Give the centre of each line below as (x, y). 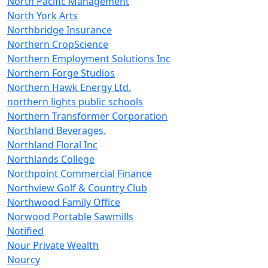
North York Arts (42, 16)
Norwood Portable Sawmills (70, 217)
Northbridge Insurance (60, 30)
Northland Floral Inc (52, 145)
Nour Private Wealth (53, 245)
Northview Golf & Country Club (77, 188)
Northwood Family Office (64, 202)
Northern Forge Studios (61, 73)
